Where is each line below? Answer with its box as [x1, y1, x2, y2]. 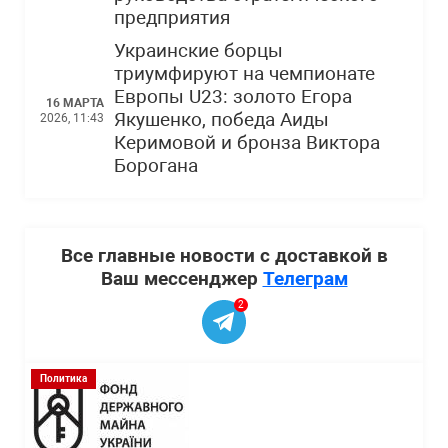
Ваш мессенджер [100, 267, 263, 290]
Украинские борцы [114, 40, 283, 62]
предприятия [114, 7, 230, 29]
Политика [40, 373, 87, 384]
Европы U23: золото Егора [114, 86, 352, 108]
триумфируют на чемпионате [114, 63, 375, 85]
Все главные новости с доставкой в [60, 244, 388, 267]
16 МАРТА [46, 95, 104, 110]
